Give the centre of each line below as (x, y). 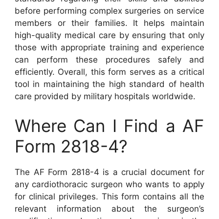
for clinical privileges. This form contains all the (109, 196)
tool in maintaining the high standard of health (109, 84)
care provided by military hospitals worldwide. (105, 96)
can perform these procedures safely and (109, 60)
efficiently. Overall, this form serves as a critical (109, 72)
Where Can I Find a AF (109, 125)
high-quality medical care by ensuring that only (109, 35)
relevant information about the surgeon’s (109, 208)
